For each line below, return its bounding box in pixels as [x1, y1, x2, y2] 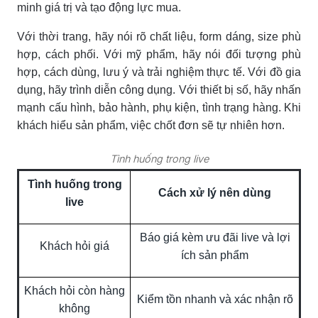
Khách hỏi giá [40, 239, 109, 252]
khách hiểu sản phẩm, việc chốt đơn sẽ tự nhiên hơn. [17, 119, 285, 131]
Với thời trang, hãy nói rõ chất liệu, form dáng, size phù [17, 30, 301, 43]
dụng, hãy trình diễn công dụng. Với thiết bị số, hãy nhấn [17, 83, 301, 96]
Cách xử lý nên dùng [158, 186, 271, 199]
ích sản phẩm [181, 248, 248, 261]
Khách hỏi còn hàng [24, 284, 125, 297]
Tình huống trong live [109, 152, 209, 165]
